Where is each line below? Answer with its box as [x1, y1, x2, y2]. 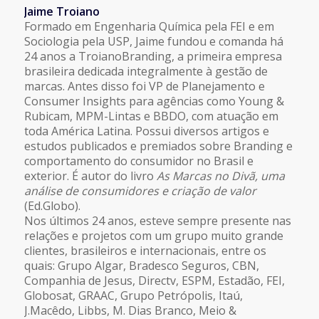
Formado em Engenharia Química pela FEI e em [23, 18, 274, 34]
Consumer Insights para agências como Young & [23, 93, 284, 109]
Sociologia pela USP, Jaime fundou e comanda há [23, 33, 283, 49]
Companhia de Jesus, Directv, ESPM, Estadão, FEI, [23, 272, 285, 288]
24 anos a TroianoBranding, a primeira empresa [23, 48, 282, 64]
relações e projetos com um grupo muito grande [23, 227, 283, 244]
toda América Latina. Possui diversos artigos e [23, 122, 269, 139]
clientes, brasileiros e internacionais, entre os [23, 242, 266, 258]
